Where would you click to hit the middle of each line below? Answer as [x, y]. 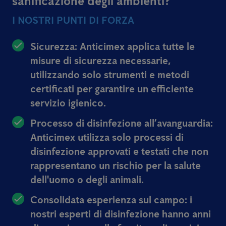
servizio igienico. [68, 103]
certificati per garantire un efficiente [112, 89]
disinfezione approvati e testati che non [119, 152]
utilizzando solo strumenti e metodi [110, 75]
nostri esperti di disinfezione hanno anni [121, 214]
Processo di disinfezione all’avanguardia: [122, 123]
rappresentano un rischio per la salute [116, 166]
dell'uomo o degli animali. [87, 180]
